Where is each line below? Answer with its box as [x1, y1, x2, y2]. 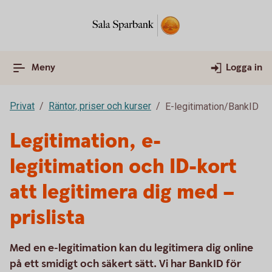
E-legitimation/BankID [165, 101, 259, 112]
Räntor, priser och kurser [49, 100, 151, 112]
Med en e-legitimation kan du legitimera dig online [10, 241, 253, 255]
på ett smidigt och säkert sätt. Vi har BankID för [10, 257, 241, 271]
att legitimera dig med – [10, 178, 234, 206]
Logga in [226, 61, 262, 74]
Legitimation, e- [10, 127, 161, 155]
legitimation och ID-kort [10, 153, 237, 181]
